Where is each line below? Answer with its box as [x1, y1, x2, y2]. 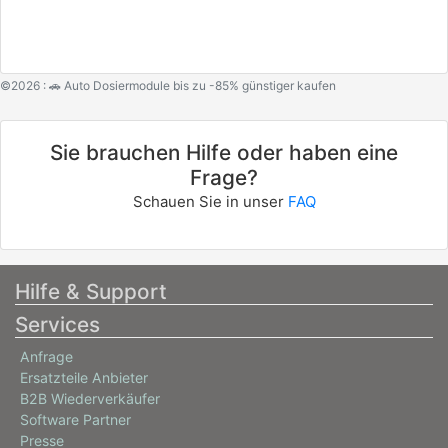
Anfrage [20, 348, 73, 365]
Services [15, 312, 100, 337]
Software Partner [20, 411, 131, 428]
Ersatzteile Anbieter [20, 369, 148, 386]
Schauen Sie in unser [132, 192, 288, 211]
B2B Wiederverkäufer [20, 390, 160, 407]
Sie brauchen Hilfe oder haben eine [50, 140, 398, 165]
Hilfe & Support [15, 279, 167, 304]
